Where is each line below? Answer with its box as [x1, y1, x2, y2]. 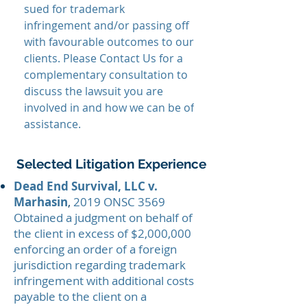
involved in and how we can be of [24, 100, 194, 115]
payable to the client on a [14, 288, 147, 304]
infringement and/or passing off [24, 18, 189, 33]
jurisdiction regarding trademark [14, 257, 186, 273]
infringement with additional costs [14, 273, 194, 288]
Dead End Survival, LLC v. [14, 178, 158, 194]
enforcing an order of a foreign [14, 241, 177, 257]
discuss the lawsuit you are [24, 84, 163, 99]
